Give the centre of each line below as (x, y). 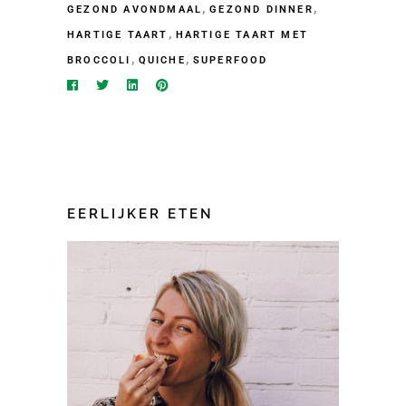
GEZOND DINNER (261, 9)
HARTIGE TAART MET (242, 34)
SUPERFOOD (230, 60)
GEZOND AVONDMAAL (135, 9)
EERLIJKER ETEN (140, 214)
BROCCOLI (99, 60)
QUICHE (162, 60)
